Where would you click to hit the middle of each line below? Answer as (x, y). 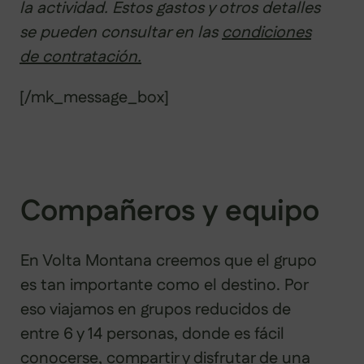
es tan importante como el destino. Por (164, 285)
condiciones (266, 32)
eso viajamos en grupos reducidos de (156, 309)
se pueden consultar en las (121, 32)
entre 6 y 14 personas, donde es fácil (152, 334)
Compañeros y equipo (170, 211)
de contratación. (80, 56)
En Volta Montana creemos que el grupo (169, 260)
